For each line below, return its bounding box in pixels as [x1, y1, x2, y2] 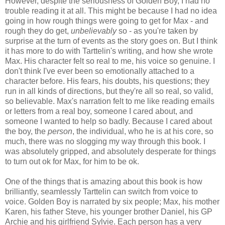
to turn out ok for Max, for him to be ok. [5, 157, 139, 166]
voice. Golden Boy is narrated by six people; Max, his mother [5, 197, 219, 206]
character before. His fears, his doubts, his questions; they [5, 76, 209, 85]
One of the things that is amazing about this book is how [5, 177, 202, 186]
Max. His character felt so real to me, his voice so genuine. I [5, 56, 215, 65]
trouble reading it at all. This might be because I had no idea [5, 6, 217, 15]
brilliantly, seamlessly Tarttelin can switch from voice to [5, 187, 198, 196]
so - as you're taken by [117, 26, 198, 35]
